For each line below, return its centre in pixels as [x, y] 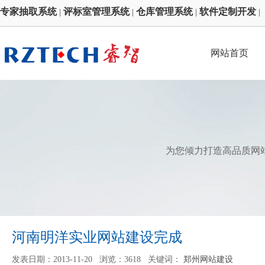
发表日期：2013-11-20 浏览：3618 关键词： [98, 259]
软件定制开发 [228, 12]
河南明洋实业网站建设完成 [97, 237]
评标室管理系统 [96, 12]
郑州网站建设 [208, 259]
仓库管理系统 [164, 12]
